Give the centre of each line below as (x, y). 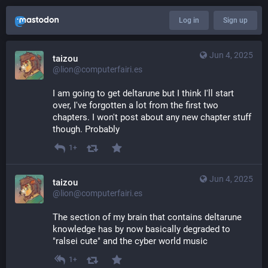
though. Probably (86, 129)
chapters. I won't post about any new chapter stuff (152, 117)
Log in (189, 20)
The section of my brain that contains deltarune (147, 217)
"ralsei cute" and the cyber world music (130, 241)
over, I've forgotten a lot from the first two (135, 105)
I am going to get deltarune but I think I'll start (143, 93)
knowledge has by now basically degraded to (141, 229)
